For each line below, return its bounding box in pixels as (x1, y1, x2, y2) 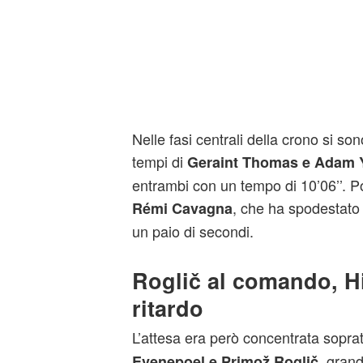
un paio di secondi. (131, 220, 254, 241)
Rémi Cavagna (131, 198, 233, 219)
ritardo (131, 293, 203, 323)
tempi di (131, 151, 187, 172)
